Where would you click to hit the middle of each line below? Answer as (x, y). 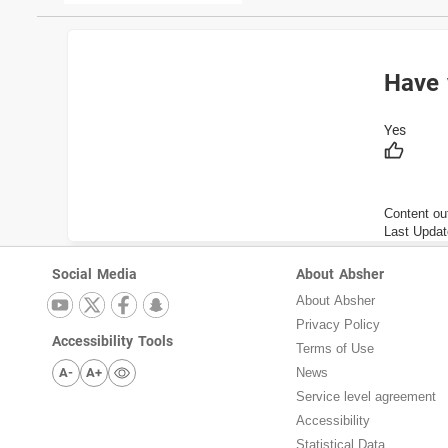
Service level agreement (365, 397)
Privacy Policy (337, 325)
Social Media (94, 275)
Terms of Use (334, 349)
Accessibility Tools (112, 342)
